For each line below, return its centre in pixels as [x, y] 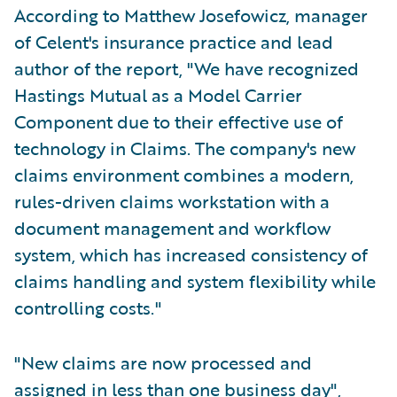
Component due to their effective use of [179, 121]
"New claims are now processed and [163, 362]
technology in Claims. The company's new [185, 148]
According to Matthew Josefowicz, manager [191, 15]
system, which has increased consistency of [191, 254]
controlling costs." [88, 307]
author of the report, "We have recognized [187, 68]
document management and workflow [172, 228]
